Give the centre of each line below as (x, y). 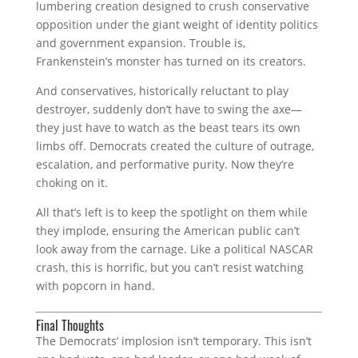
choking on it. (72, 182)
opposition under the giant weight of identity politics (177, 24)
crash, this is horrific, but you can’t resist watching (169, 267)
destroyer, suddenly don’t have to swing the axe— (169, 109)
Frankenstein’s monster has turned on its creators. (171, 61)
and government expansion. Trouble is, (140, 42)
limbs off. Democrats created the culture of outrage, (175, 145)
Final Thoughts (70, 325)
